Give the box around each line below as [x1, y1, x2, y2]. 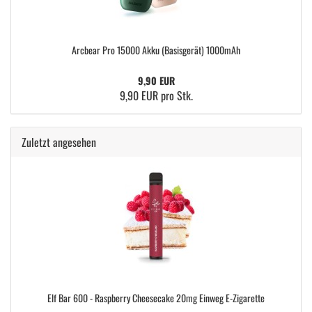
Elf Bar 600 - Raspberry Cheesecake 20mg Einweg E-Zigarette [47, 290, 265, 305]
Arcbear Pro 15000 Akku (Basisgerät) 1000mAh [72, 42, 240, 57]
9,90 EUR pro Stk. [119, 87, 193, 104]
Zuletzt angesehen [22, 134, 96, 150]
